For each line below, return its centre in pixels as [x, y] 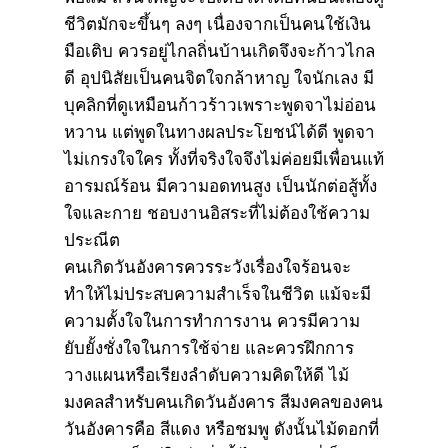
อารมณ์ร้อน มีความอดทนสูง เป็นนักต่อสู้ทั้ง [220, 186]
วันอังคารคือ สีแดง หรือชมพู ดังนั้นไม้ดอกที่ [221, 429]
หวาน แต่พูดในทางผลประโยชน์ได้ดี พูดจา [219, 132]
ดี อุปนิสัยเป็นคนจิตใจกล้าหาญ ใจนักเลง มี [219, 78]
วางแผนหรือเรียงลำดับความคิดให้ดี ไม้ [206, 375]
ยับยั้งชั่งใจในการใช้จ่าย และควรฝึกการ [209, 348]
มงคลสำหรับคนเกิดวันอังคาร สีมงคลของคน [223, 402]
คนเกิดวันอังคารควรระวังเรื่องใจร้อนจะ [207, 267]
